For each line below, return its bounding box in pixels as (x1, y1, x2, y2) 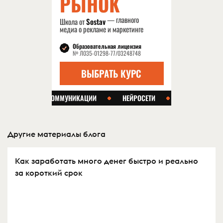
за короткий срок (15, 167, 83, 178)
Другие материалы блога (7, 128, 106, 139)
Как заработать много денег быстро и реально (15, 155, 198, 166)
